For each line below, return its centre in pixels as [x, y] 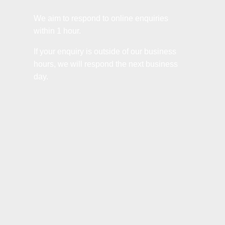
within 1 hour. [58, 31]
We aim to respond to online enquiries [101, 18]
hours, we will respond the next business [106, 64]
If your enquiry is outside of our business [105, 51]
